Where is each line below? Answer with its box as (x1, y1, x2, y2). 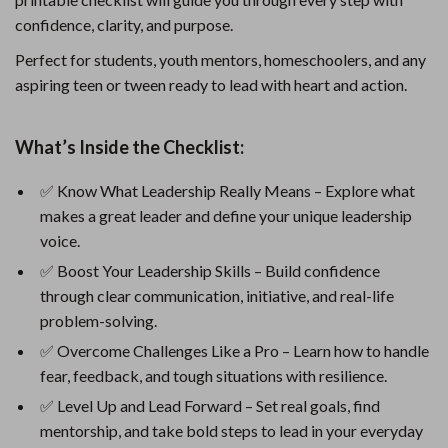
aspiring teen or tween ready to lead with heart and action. (15, 75, 407, 94)
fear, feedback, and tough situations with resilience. (40, 366, 387, 385)
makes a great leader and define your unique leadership (40, 206, 412, 225)
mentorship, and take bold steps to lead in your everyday (40, 421, 423, 440)
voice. (40, 231, 80, 250)
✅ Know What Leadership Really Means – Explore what (40, 181, 415, 200)
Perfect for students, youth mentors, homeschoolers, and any (15, 50, 426, 69)
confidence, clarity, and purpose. (15, 15, 233, 34)
